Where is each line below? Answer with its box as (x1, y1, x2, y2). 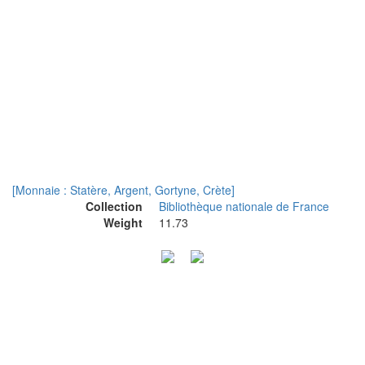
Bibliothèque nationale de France (159, 198, 329, 214)
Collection (86, 198, 143, 214)
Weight (103, 214, 143, 231)
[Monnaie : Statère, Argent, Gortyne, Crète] (12, 182, 235, 198)
